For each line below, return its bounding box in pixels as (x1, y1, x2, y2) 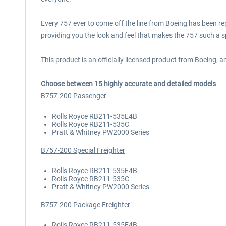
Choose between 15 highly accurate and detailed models (41, 80, 216, 88)
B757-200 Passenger (41, 92, 106, 100)
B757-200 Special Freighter (41, 146, 125, 154)
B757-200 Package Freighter (41, 201, 130, 209)
